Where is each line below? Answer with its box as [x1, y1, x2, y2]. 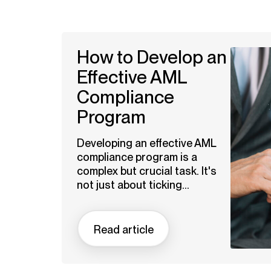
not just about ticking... [77, 178, 189, 191]
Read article [93, 223, 154, 236]
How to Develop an [77, 47, 227, 68]
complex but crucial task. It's [77, 165, 217, 177]
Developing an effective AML [77, 137, 217, 149]
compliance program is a [77, 151, 197, 163]
